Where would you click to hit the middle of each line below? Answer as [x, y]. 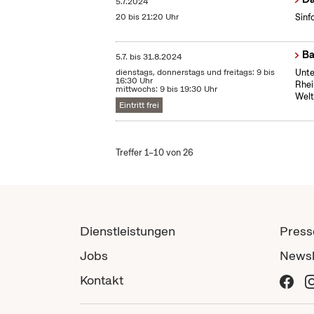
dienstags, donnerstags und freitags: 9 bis [196, 73]
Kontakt [102, 280]
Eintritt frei [139, 105]
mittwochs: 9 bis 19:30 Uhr [167, 89]
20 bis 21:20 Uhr [148, 17]
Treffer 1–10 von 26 [155, 153]
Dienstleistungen [128, 231]
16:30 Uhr [135, 81]
